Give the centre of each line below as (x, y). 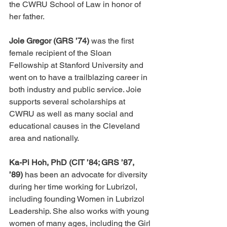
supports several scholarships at (68, 102)
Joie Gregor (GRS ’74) (49, 41)
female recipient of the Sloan (61, 53)
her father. (27, 17)
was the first (112, 41)
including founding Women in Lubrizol (78, 199)
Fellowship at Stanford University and (77, 65)
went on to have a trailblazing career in (79, 78)
